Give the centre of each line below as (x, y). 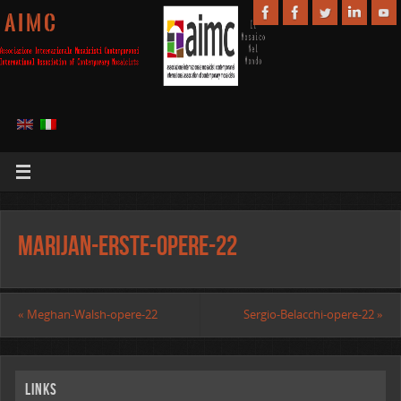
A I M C (30, 23)
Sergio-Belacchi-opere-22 (311, 315)
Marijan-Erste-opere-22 (127, 245)
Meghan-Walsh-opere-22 (90, 315)
